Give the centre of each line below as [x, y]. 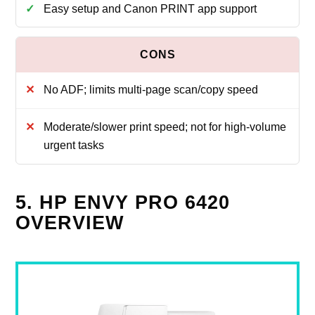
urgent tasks [73, 145]
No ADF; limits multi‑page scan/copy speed [150, 90]
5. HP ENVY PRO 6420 [123, 202]
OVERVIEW [70, 223]
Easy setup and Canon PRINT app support [150, 8]
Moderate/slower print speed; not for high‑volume [165, 127]
